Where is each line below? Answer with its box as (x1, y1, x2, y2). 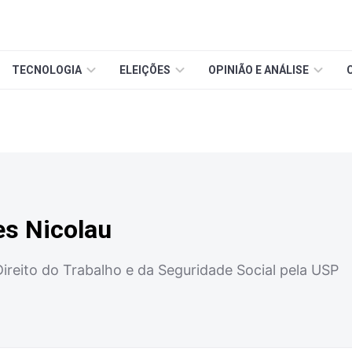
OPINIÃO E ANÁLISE (208, 64, 309, 76)
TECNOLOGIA (12, 64, 82, 76)
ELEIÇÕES (119, 64, 170, 76)
